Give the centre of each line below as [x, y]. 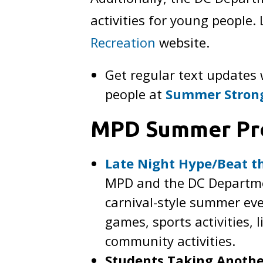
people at [136, 94]
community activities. [172, 241]
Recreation [123, 42]
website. [183, 42]
